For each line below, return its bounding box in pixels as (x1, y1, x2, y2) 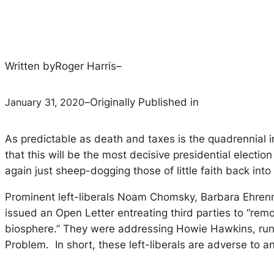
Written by (5, 59, 55, 72)
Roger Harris (55, 59, 116, 72)
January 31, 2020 (5, 95, 84, 108)
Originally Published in (90, 96, 199, 109)
